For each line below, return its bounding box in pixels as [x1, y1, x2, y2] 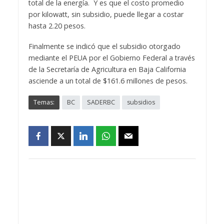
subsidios [126, 97, 155, 106]
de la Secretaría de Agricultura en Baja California [28, 64, 186, 74]
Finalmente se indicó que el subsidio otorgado [28, 41, 180, 51]
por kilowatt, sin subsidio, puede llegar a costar [28, 9, 183, 19]
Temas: [33, 97, 54, 106]
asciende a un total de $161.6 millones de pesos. [28, 75, 187, 85]
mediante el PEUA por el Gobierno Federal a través [28, 52, 195, 62]
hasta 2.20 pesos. [28, 20, 85, 30]
